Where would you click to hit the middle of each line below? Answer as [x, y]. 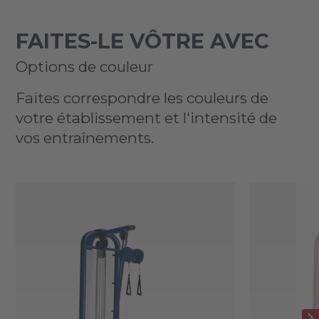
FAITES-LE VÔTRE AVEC [142, 41]
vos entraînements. [84, 138]
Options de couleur [84, 67]
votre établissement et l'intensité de [146, 118]
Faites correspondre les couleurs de [142, 98]
